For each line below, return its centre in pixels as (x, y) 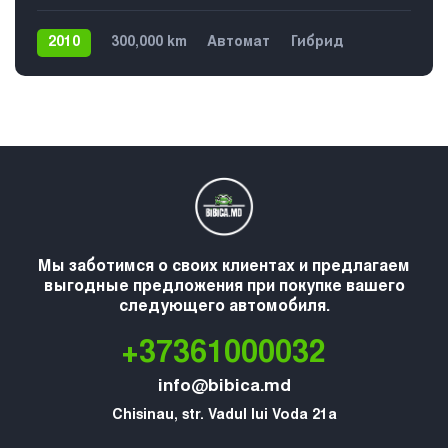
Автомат (238, 43)
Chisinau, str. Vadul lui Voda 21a (224, 416)
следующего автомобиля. (224, 307)
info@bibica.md (224, 388)
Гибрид (316, 43)
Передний (74, 71)
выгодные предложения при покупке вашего (224, 287)
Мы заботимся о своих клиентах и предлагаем (224, 267)
